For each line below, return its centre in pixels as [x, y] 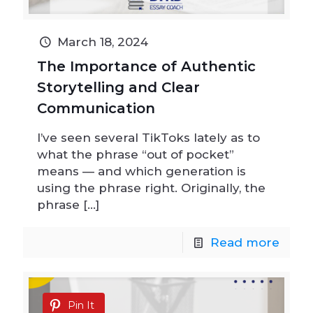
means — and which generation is [141, 171]
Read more [245, 242]
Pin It [81, 305]
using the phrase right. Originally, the [151, 188]
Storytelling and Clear [118, 87]
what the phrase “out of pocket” [136, 154]
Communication [96, 108]
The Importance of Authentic [146, 66]
